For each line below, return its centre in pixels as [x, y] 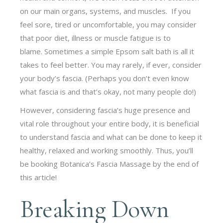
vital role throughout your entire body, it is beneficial [110, 123]
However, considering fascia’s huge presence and [105, 110]
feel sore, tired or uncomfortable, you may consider [109, 24]
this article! [39, 177]
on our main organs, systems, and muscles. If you [106, 11]
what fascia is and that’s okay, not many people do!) [109, 91]
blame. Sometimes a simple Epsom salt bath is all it [107, 51]
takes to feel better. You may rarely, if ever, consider [111, 64]
